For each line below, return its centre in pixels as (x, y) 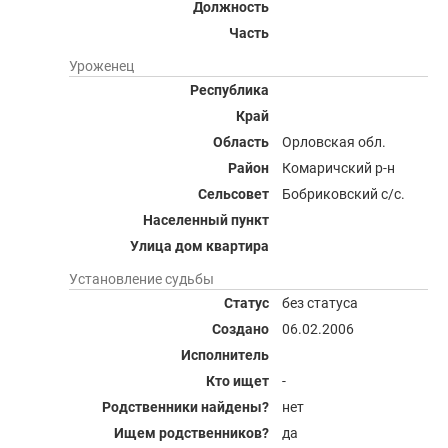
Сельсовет (233, 194)
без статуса (320, 303)
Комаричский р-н (338, 168)
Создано (240, 329)
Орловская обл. (334, 142)
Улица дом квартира (199, 246)
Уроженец (101, 66)
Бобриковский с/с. (343, 194)
